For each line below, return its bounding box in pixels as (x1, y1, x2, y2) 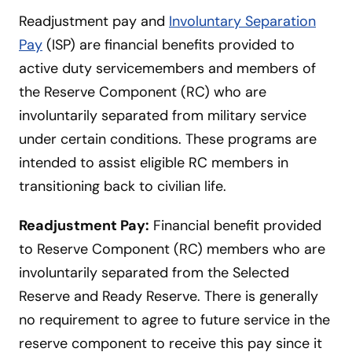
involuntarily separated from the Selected (19, 262, 289, 282)
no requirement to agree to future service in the (19, 310, 330, 329)
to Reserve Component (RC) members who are (19, 239, 325, 258)
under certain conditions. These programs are (19, 129, 317, 148)
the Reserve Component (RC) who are (19, 82, 266, 101)
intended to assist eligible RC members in (19, 152, 288, 172)
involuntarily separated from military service (19, 105, 306, 125)
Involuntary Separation (169, 11, 316, 31)
